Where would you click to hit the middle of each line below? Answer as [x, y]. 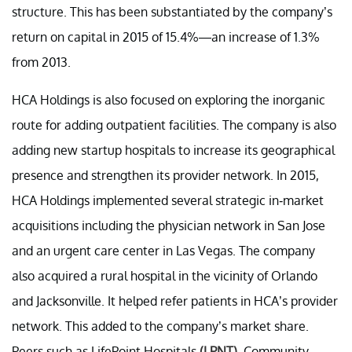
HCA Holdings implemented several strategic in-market [168, 200]
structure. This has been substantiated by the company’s [172, 11]
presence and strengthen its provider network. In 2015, [165, 175]
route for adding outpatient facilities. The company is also [174, 125]
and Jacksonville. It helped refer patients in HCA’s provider [175, 301]
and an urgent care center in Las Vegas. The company [163, 250]
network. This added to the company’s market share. [160, 326]
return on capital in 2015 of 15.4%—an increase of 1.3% [166, 37]
